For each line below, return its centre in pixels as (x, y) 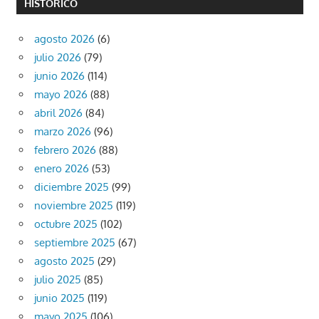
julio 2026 (58, 58)
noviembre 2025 (74, 206)
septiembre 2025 (75, 243)
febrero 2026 (65, 150)
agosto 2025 (64, 261)
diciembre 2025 (72, 187)
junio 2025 (59, 298)
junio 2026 (59, 76)
